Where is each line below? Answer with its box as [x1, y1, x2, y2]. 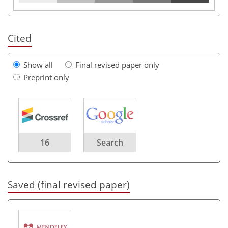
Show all [23, 59, 53, 70]
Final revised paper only [75, 59, 159, 70]
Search [97, 136, 123, 148]
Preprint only [23, 72, 69, 82]
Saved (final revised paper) [8, 178, 130, 191]
